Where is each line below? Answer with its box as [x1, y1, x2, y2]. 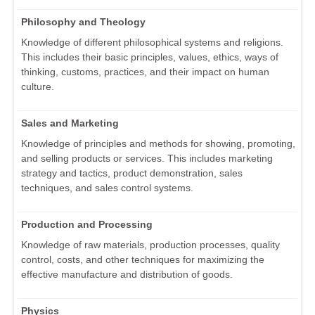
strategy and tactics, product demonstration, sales [21, 167, 243, 179]
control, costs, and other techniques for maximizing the [21, 254, 264, 266]
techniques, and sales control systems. [21, 182, 193, 194]
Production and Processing [21, 219, 153, 231]
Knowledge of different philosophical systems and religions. [21, 37, 283, 49]
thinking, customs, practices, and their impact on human [21, 66, 269, 78]
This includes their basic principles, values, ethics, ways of [21, 51, 278, 63]
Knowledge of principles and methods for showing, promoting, [21, 138, 295, 150]
